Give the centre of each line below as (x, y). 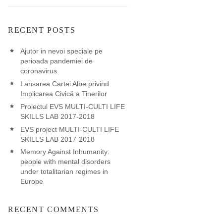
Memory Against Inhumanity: (65, 152)
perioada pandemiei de (56, 61)
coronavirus (39, 71)
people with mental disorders (65, 162)
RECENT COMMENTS (54, 209)
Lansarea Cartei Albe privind (65, 84)
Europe (32, 182)
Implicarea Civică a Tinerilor (64, 94)
